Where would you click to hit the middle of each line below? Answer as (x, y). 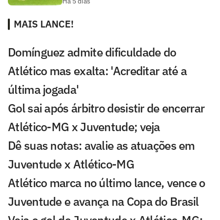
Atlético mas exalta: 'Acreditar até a (97, 70)
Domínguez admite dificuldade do (92, 52)
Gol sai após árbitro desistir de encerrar (106, 108)
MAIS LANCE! (44, 24)
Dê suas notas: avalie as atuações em (101, 145)
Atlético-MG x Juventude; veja (84, 126)
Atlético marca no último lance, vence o (107, 182)
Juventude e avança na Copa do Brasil (103, 201)
